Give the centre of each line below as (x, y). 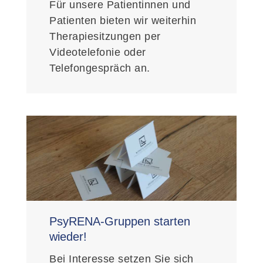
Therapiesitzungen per (105, 37)
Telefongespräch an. (102, 68)
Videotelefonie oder (98, 53)
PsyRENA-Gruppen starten (120, 222)
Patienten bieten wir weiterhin (123, 21)
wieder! (68, 237)
